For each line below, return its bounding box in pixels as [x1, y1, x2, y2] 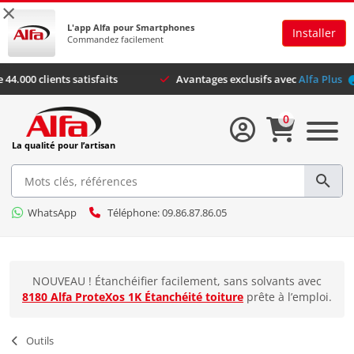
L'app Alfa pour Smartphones [67, 21, 194, 33]
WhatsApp [28, 205, 77, 220]
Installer [292, 24, 336, 40]
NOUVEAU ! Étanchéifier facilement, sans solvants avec [32, 273, 322, 288]
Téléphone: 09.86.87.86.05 [107, 205, 227, 220]
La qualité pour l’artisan [12, 139, 115, 151]
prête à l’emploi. [243, 289, 332, 304]
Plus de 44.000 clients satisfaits [28, 72, 178, 86]
